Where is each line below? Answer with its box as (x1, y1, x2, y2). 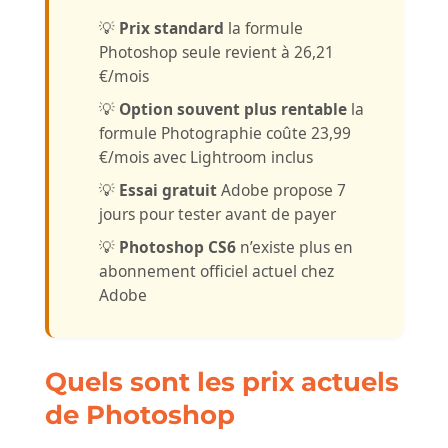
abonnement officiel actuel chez (98, 260, 334, 283)
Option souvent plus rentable (118, 98, 347, 121)
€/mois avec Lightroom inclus (98, 146, 313, 169)
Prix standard (118, 17, 224, 40)
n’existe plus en (235, 236, 353, 259)
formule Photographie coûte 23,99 (98, 122, 351, 145)
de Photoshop (44, 399, 235, 432)
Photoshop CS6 (118, 236, 236, 259)
